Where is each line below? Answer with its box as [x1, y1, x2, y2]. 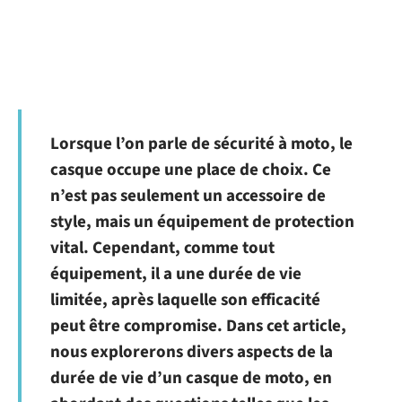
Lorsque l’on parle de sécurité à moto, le [50, 132, 353, 156]
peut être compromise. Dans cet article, [50, 314, 346, 338]
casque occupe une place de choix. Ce [50, 158, 331, 182]
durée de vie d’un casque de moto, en [50, 366, 332, 390]
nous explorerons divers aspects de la [50, 340, 333, 364]
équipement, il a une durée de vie [50, 262, 301, 286]
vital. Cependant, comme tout [50, 236, 275, 260]
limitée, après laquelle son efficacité [50, 288, 320, 312]
